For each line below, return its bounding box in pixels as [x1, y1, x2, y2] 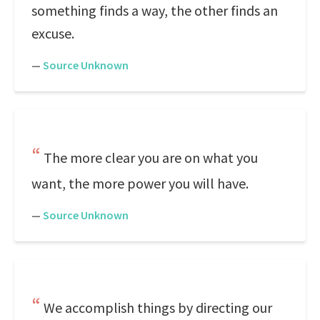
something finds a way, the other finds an [31, 1, 278, 19]
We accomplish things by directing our [44, 299, 272, 316]
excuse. [31, 24, 74, 42]
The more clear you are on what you [44, 149, 258, 166]
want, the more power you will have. [31, 174, 249, 192]
